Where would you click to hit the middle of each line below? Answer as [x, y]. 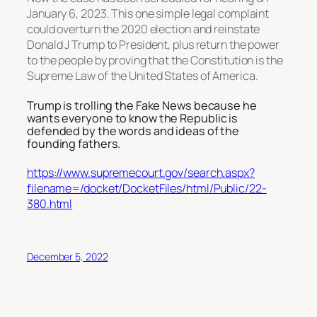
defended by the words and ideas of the [133, 131]
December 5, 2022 [68, 257]
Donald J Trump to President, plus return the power [153, 45]
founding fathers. [74, 143]
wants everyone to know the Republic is [133, 118]
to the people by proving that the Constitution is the [155, 60]
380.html [50, 204]
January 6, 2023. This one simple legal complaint [148, 14]
